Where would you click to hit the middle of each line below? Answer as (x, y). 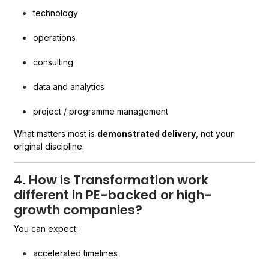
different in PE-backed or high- (113, 195)
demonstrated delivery (147, 134)
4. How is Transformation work (111, 180)
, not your (215, 134)
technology (56, 13)
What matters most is (56, 134)
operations (55, 38)
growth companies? (78, 210)
